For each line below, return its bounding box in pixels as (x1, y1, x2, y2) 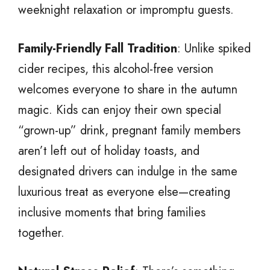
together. (18, 224, 64, 242)
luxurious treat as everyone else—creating (18, 183, 230, 201)
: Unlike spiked (177, 39, 251, 57)
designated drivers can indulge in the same (18, 162, 237, 180)
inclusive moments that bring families (18, 203, 206, 221)
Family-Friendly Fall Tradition (18, 39, 177, 57)
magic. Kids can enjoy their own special (18, 101, 221, 119)
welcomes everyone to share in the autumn (18, 80, 237, 98)
